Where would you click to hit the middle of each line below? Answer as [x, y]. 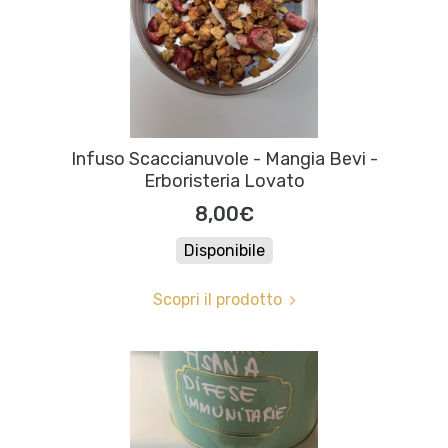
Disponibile [224, 251]
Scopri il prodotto [217, 300]
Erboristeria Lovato [224, 181]
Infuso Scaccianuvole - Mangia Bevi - [224, 159]
